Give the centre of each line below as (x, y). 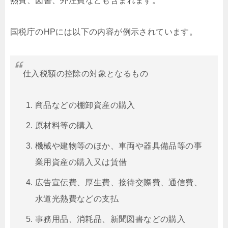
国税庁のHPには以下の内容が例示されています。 (104, 32)
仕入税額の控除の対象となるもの (85, 74)
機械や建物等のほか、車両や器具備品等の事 (119, 146)
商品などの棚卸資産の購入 (85, 105)
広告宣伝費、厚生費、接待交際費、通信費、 (119, 183)
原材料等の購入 (64, 126)
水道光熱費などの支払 (77, 199)
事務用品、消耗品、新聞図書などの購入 (110, 219)
